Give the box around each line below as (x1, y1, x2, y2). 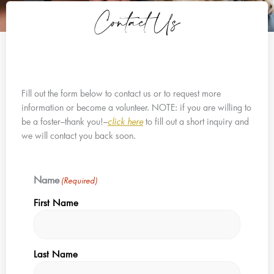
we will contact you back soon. (21, 129, 136, 141)
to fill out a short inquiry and (143, 115, 249, 127)
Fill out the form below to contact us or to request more (21, 87, 221, 99)
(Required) (61, 174, 98, 186)
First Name (34, 196, 78, 209)
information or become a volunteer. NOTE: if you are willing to (21, 101, 251, 113)
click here (108, 115, 143, 127)
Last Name (34, 247, 78, 260)
